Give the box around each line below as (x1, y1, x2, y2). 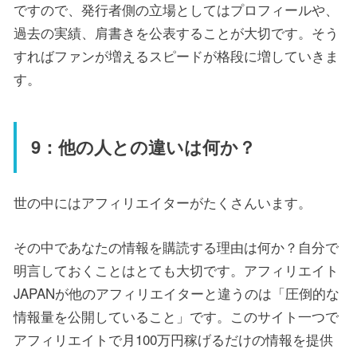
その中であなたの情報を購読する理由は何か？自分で (14, 236, 339, 257)
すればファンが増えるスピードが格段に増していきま (14, 45, 339, 65)
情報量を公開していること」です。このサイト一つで (14, 305, 339, 326)
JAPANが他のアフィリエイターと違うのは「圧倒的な (14, 282, 339, 303)
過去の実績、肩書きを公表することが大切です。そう (14, 22, 339, 42)
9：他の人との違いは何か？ (30, 134, 256, 160)
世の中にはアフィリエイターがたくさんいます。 (14, 191, 312, 212)
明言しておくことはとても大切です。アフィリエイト (14, 259, 339, 280)
